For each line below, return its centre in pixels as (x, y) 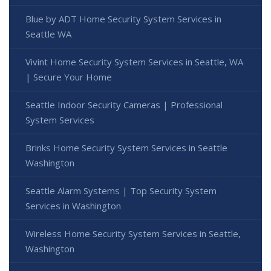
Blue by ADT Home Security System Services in (123, 19)
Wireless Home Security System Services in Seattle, (133, 234)
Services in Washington (73, 206)
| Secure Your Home (69, 77)
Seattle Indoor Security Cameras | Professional (124, 105)
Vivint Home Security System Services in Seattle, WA (134, 62)
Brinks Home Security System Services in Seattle (126, 148)
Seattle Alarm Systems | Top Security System (121, 191)
